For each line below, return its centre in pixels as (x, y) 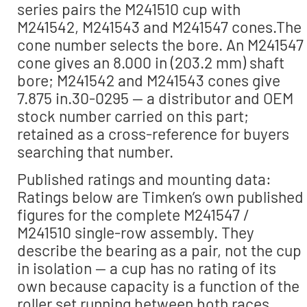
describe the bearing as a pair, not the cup (159, 250)
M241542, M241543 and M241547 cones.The (159, 26)
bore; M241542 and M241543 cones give (149, 80)
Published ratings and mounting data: (144, 179)
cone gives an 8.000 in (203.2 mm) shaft (151, 62)
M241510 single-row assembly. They (136, 233)
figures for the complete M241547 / (133, 215)
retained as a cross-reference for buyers (153, 133)
